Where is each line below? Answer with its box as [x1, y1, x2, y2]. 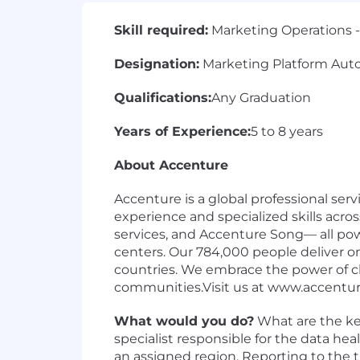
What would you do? [114, 313, 254, 329]
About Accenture [114, 157, 228, 173]
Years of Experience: [114, 124, 251, 139]
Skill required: [114, 22, 208, 38]
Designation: [114, 56, 199, 72]
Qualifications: [114, 90, 211, 105]
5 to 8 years [251, 124, 323, 139]
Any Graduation [211, 90, 311, 105]
